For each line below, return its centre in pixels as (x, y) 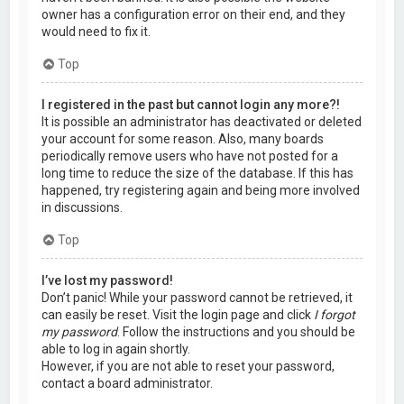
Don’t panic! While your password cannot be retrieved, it (197, 297)
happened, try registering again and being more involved (201, 190)
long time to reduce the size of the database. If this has (198, 173)
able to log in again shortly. (116, 349)
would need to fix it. (96, 31)
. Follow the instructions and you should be (237, 331)
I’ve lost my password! (108, 280)
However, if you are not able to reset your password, (188, 366)
